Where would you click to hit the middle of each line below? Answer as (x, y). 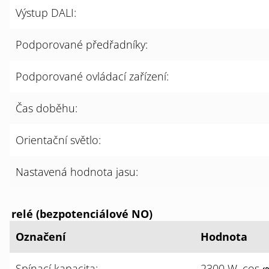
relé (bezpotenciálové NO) (82, 214)
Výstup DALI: (46, 13)
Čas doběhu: (47, 108)
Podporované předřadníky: (82, 44)
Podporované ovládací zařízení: (92, 76)
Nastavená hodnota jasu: (77, 172)
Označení (41, 237)
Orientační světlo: (58, 140)
